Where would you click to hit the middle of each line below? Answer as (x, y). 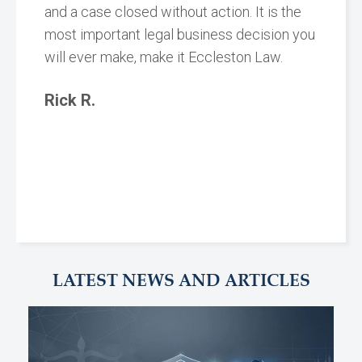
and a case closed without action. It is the (173, 12)
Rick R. (70, 101)
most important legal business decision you (180, 35)
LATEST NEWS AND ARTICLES (181, 282)
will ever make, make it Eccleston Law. (164, 57)
